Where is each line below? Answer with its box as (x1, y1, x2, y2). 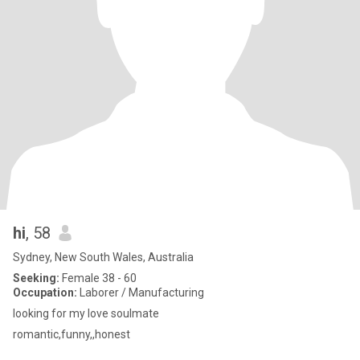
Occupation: (13, 286, 77, 299)
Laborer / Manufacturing (77, 286, 204, 299)
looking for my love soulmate (13, 307, 159, 320)
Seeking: (13, 272, 59, 284)
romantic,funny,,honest (13, 328, 130, 341)
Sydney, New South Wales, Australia (13, 251, 194, 264)
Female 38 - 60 (59, 272, 137, 284)
